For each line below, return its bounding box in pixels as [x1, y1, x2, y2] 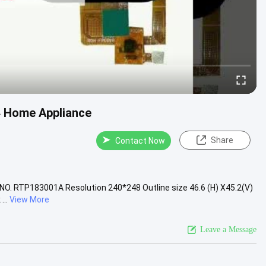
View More [9, 194, 49, 204]
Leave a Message [200, 224, 256, 234]
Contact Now [115, 136, 165, 145]
